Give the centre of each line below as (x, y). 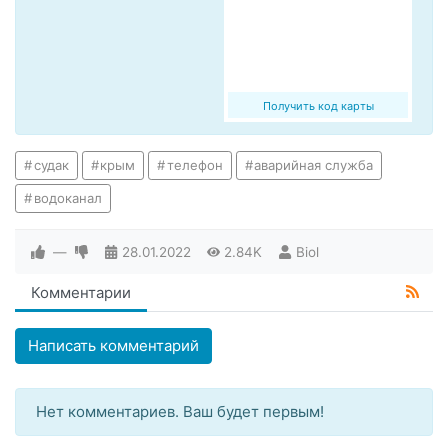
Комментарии (81, 293)
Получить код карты (318, 106)
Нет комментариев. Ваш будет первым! (180, 412)
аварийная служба (314, 165)
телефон (194, 165)
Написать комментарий (113, 346)
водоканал (67, 198)
